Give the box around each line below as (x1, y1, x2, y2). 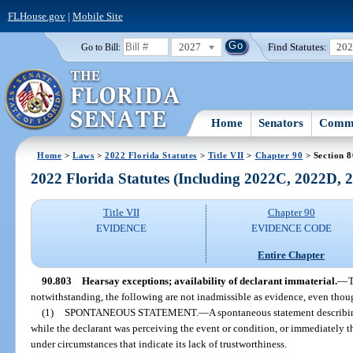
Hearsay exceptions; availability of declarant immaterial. (81, 274, 337, 287)
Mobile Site (72, 9, 123, 22)
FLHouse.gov (7, 9, 65, 22)
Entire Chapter (258, 248, 325, 261)
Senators (258, 116, 304, 129)
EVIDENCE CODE (251, 222, 332, 235)
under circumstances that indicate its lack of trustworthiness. (31, 337, 288, 350)
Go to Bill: (80, 42, 121, 52)
